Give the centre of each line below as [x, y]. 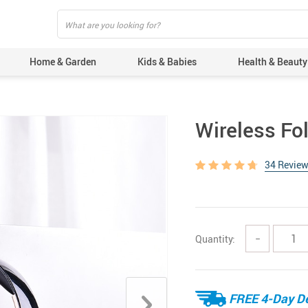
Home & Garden [63, 62]
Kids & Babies [167, 62]
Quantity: [215, 239]
